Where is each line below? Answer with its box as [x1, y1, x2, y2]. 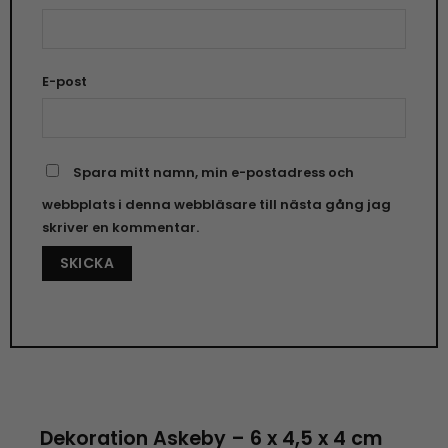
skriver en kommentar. [41, 217, 199, 237]
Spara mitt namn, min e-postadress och [72, 162, 354, 182]
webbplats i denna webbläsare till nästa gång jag [41, 194, 391, 214]
